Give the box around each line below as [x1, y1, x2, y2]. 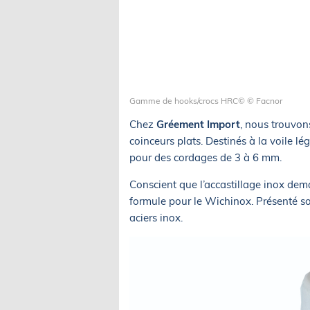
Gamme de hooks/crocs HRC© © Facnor [129, 95, 282, 106]
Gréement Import [156, 118, 240, 131]
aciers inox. [129, 211, 183, 224]
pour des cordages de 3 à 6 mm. [129, 151, 282, 164]
